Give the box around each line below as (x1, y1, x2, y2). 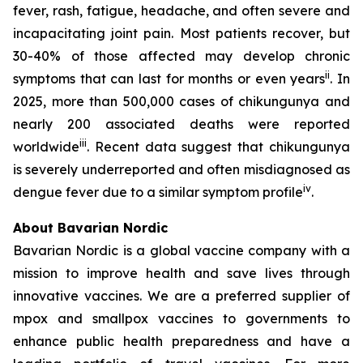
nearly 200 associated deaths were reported (13, 116, 350, 132)
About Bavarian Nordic (13, 220, 168, 236)
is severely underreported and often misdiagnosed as (13, 161, 350, 177)
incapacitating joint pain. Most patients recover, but (13, 25, 350, 41)
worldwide (13, 139, 79, 155)
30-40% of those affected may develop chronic (13, 48, 350, 64)
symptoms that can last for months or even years (13, 70, 326, 87)
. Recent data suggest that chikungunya (87, 139, 350, 155)
